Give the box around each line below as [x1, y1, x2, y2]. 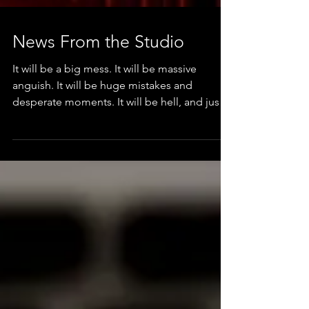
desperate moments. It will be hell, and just [12, 161, 223, 175]
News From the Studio [12, 97, 184, 118]
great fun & [12, 178, 67, 191]
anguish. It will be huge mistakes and [12, 145, 192, 158]
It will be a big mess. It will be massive [12, 128, 197, 141]
